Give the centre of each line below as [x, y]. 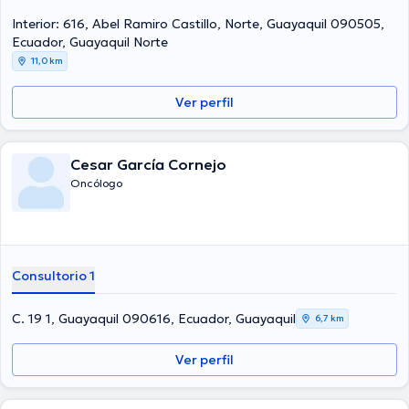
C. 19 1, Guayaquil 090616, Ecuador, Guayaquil [154, 319]
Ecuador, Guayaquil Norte [90, 42]
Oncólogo [96, 183]
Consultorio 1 [53, 276]
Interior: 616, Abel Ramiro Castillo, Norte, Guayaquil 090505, [198, 24]
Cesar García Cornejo [148, 164]
